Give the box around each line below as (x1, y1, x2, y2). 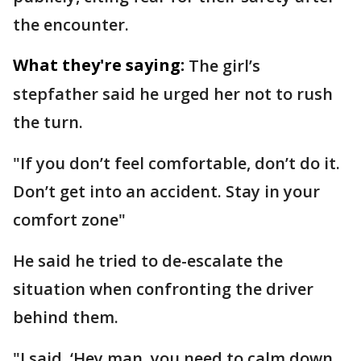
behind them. (13, 305, 122, 328)
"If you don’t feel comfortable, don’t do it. (13, 151, 340, 174)
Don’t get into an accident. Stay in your (13, 180, 320, 202)
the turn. (13, 110, 83, 133)
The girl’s (189, 54, 260, 77)
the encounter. (13, 13, 129, 35)
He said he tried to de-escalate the (13, 249, 283, 272)
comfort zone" (13, 208, 126, 230)
